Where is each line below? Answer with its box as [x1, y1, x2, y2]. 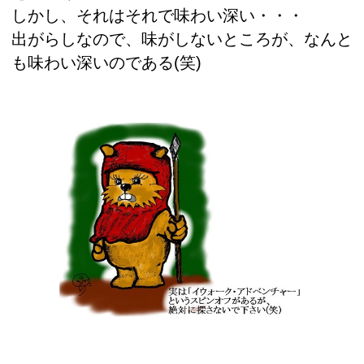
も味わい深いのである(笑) [11, 54, 201, 72]
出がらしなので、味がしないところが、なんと [11, 30, 353, 49]
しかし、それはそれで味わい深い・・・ [11, 6, 304, 25]
